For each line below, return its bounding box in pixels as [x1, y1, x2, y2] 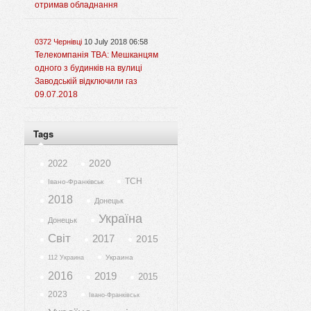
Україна [99, 212, 142, 226]
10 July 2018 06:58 [84, 37, 148, 47]
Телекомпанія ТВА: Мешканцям [35, 50, 158, 60]
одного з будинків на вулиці [35, 63, 142, 74]
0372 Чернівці [35, 37, 82, 47]
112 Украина [48, 254, 84, 262]
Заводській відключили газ [35, 76, 137, 87]
